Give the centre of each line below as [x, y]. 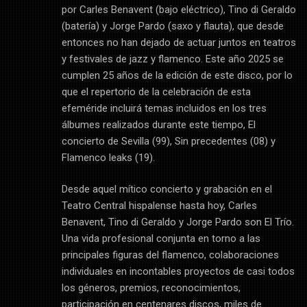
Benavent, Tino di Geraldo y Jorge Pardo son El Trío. [177, 222]
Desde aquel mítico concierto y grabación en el [167, 189]
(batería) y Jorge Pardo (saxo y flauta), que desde [172, 26]
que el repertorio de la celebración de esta [156, 92]
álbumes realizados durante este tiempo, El [158, 125]
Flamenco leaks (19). [108, 158]
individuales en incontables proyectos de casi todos [178, 272]
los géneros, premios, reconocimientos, [151, 288]
